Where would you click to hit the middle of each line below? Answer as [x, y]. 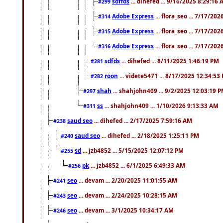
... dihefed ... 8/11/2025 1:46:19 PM [169, 60]
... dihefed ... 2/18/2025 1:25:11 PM [150, 135]
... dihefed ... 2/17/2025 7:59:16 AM [142, 120]
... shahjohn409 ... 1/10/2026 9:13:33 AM [161, 105]
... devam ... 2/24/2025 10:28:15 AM [127, 195]
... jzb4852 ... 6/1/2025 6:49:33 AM [137, 165]
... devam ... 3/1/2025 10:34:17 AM [125, 210]
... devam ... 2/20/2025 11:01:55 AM [127, 180]
